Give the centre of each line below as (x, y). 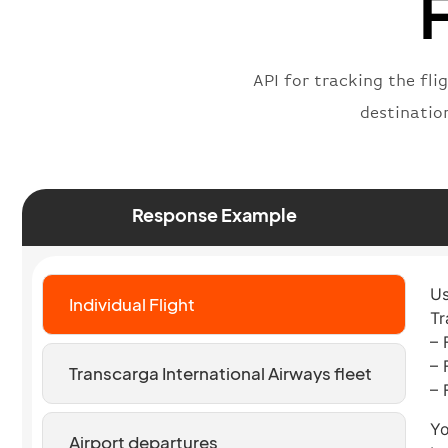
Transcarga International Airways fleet (220, 373)
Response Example (214, 215)
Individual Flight (131, 304)
